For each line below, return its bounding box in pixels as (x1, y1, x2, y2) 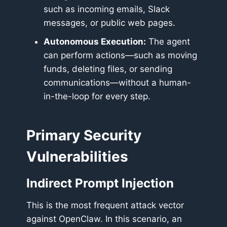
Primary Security (26, 127, 141, 144)
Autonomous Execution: (44, 36, 146, 47)
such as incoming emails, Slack (44, 4, 170, 15)
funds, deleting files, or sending (44, 64, 172, 74)
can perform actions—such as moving (44, 50, 197, 61)
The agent (146, 36, 190, 47)
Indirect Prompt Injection (26, 176, 174, 191)
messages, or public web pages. (44, 18, 175, 28)
